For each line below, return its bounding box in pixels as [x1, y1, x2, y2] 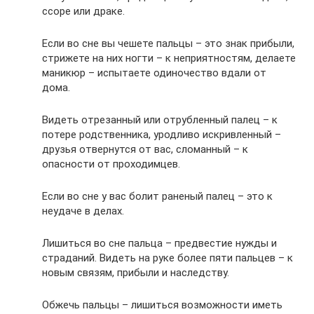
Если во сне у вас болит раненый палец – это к [42, 190, 273, 203]
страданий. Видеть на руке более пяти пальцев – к [42, 252, 293, 265]
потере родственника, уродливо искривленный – [42, 128, 281, 142]
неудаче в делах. [42, 205, 124, 218]
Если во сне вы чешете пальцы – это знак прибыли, [42, 37, 294, 50]
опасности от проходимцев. [42, 158, 180, 171]
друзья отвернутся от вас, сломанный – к [42, 143, 248, 156]
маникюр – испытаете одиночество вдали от [42, 67, 266, 80]
